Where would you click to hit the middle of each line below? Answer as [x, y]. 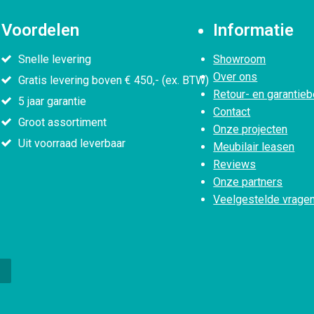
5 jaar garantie [52, 101]
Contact [232, 111]
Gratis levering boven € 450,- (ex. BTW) [114, 80]
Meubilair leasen [254, 146]
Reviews [235, 164]
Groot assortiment [62, 122]
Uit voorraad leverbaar [72, 143]
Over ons [235, 76]
